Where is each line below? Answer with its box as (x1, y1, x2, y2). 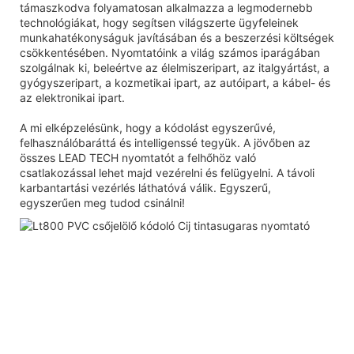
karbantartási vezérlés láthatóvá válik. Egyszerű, (20, 180, 271, 194)
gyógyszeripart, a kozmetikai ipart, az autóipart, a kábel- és (20, 75, 330, 89)
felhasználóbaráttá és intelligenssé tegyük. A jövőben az (20, 135, 311, 149)
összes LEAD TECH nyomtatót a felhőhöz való (20, 150, 256, 164)
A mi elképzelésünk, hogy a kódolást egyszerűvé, (20, 120, 276, 134)
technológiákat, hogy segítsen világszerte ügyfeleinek (20, 15, 299, 29)
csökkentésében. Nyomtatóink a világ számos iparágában (20, 45, 320, 59)
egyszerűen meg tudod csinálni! (20, 195, 185, 209)
